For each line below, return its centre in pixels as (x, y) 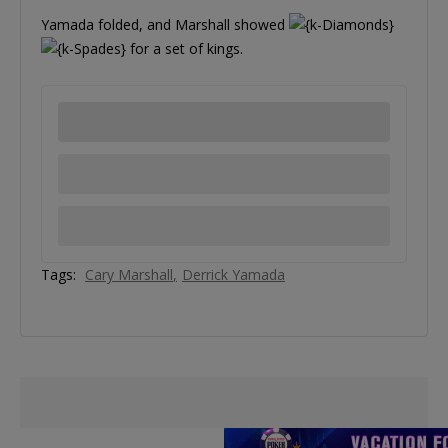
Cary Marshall (129, 275)
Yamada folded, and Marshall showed (165, 25)
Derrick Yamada (233, 275)
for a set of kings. (184, 49)
